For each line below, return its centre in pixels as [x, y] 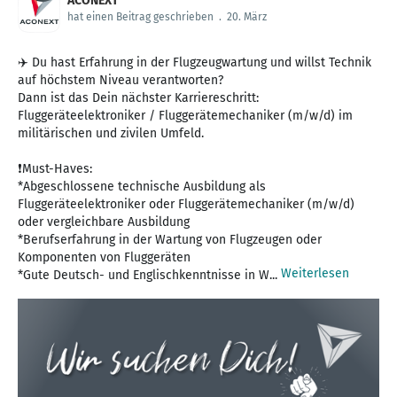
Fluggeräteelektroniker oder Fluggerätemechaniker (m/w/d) [186, 205]
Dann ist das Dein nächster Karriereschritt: [138, 98]
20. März [247, 17]
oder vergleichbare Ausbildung [105, 222]
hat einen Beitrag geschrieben [140, 17]
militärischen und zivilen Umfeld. [111, 134]
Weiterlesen [315, 274]
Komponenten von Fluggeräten [104, 258]
